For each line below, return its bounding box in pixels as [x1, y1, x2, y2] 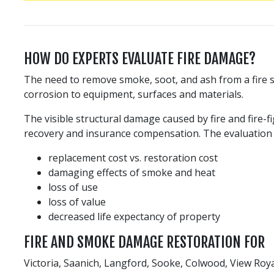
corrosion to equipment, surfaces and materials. [24, 87, 243, 101]
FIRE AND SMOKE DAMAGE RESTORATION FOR [24, 232, 265, 251]
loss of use [48, 180, 98, 194]
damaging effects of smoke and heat [48, 165, 215, 179]
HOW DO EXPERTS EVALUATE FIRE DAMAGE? [24, 49, 256, 68]
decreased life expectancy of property [48, 209, 220, 223]
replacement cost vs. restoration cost [48, 150, 218, 165]
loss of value [48, 194, 106, 209]
